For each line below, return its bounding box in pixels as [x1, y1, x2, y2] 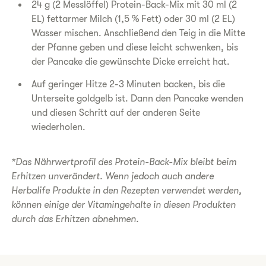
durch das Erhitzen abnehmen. [11, 214, 140, 224]
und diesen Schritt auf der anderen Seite [31, 107, 201, 118]
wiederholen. [31, 122, 86, 132]
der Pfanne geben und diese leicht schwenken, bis [31, 42, 239, 53]
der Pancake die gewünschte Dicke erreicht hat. [31, 56, 230, 67]
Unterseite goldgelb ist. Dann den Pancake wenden [31, 93, 244, 104]
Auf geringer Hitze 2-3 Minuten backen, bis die [31, 79, 226, 90]
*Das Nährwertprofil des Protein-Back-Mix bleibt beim [11, 157, 237, 167]
